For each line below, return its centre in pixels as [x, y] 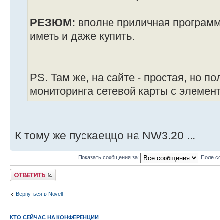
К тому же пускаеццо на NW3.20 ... [105, 135]
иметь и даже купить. [82, 36]
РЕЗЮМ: [54, 22]
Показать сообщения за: [109, 157]
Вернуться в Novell [39, 194]
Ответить [22, 172]
